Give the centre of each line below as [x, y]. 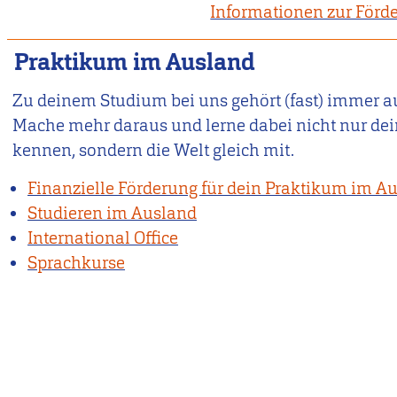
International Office [103, 238]
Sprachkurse [77, 263]
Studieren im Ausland [113, 214]
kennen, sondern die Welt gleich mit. [153, 150]
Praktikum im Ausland [134, 63]
